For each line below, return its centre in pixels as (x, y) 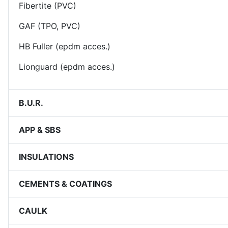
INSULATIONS (46, 156)
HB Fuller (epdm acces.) (65, 46)
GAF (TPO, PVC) (50, 26)
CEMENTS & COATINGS (65, 183)
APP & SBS (40, 130)
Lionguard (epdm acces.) (67, 67)
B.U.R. (31, 103)
